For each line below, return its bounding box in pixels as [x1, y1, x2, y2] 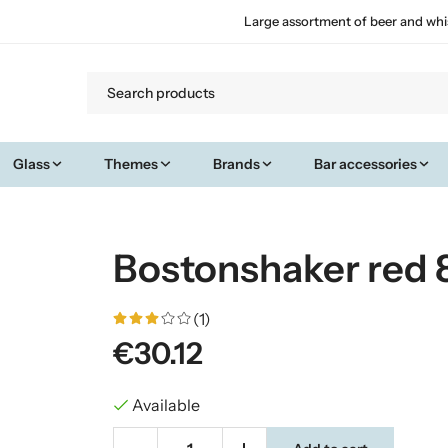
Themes [104, 154, 159, 173]
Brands [212, 154, 260, 173]
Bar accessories [314, 154, 418, 173]
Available [131, 394, 200, 415]
